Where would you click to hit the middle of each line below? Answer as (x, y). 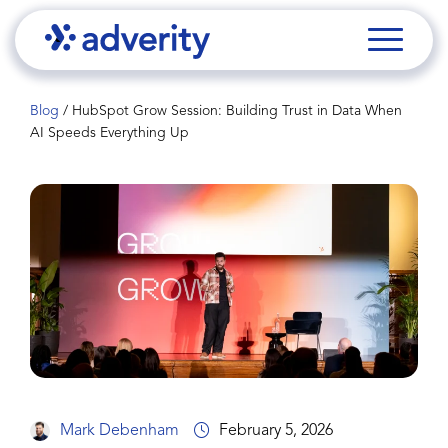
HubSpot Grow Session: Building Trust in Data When (237, 111)
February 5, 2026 (276, 430)
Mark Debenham (119, 430)
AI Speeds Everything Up (109, 133)
